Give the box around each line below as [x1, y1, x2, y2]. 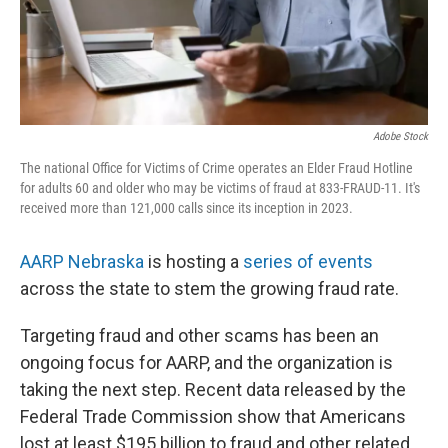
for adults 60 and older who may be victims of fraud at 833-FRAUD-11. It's [20, 180, 420, 196]
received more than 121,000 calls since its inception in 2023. [20, 200, 353, 216]
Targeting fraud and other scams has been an [20, 325, 379, 346]
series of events [243, 251, 373, 272]
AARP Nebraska [20, 251, 144, 272]
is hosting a [144, 251, 243, 272]
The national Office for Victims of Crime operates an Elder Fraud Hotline [20, 160, 413, 176]
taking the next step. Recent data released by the [20, 379, 406, 400]
